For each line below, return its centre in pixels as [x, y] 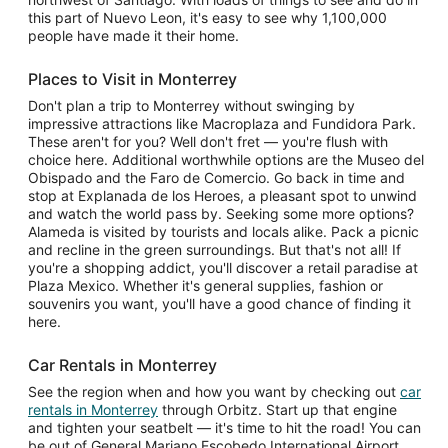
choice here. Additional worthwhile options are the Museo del [226, 159]
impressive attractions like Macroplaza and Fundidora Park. [222, 123]
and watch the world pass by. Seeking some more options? [221, 213]
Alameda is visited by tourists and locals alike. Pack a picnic [223, 231]
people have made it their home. [133, 35]
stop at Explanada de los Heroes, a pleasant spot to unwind [222, 195]
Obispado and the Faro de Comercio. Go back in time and [216, 177]
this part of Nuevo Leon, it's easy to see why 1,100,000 [207, 17]
